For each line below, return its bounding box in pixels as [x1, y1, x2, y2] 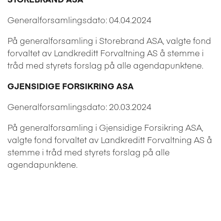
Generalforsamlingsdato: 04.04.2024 [7, 13, 151, 26]
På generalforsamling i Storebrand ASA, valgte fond [7, 34, 211, 46]
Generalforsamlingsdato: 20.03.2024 [7, 100, 151, 112]
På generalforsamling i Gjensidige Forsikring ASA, [7, 121, 203, 133]
